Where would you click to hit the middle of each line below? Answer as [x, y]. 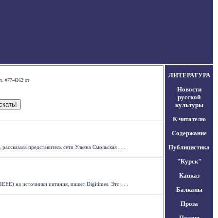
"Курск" [189, 161]
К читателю [189, 119]
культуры [189, 105]
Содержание [189, 133]
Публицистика [189, 147]
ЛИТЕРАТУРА [189, 75]
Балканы [189, 190]
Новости [189, 89]
